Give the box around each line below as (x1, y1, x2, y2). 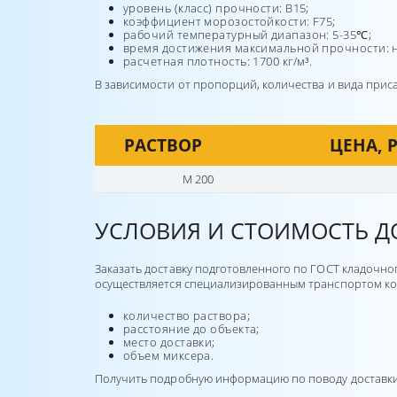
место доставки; (123, 334, 215, 350)
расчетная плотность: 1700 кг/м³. (123, 53, 313, 69)
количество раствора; (123, 307, 250, 323)
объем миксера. (123, 347, 214, 363)
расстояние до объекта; (123, 321, 260, 337)
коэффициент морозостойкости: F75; (123, 13, 336, 29)
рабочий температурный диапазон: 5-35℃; (123, 27, 372, 43)
